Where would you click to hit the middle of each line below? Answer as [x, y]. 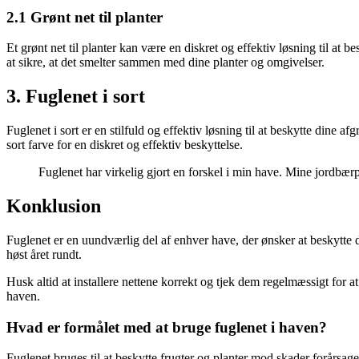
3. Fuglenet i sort [76, 97]
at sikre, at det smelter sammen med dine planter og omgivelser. [165, 63]
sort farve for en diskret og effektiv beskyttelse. [125, 145]
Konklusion [54, 206]
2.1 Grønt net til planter [85, 17]
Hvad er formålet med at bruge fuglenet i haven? [167, 327]
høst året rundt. [44, 254]
